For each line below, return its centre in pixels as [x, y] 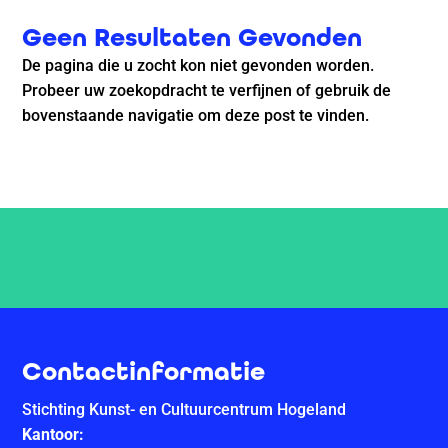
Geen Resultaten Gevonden [192, 37]
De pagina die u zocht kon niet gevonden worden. [198, 65]
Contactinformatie [144, 372]
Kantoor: [53, 435]
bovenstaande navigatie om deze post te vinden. [196, 115]
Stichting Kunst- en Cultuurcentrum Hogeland [184, 410]
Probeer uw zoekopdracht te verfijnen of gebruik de [207, 90]
